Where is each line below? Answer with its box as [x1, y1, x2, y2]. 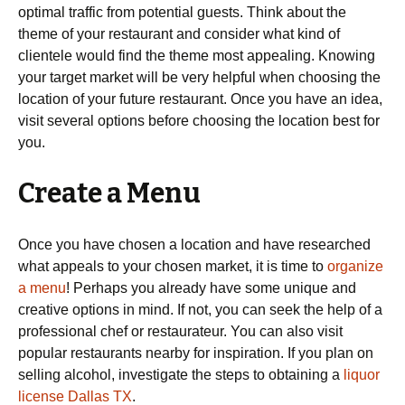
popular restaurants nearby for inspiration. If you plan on [18, 345, 373, 361]
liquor [344, 367, 380, 382]
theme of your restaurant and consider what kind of [18, 26, 340, 42]
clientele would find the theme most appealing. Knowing [18, 48, 375, 63]
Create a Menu [18, 177, 201, 210]
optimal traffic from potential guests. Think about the [18, 5, 346, 20]
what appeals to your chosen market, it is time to [18, 259, 327, 274]
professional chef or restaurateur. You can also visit [18, 324, 343, 339]
